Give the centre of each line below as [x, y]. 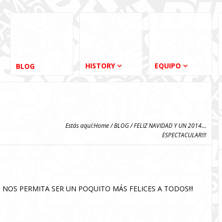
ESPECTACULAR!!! [184, 135]
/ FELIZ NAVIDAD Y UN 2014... [167, 125]
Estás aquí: [80, 125]
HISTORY [100, 66]
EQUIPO [168, 66]
